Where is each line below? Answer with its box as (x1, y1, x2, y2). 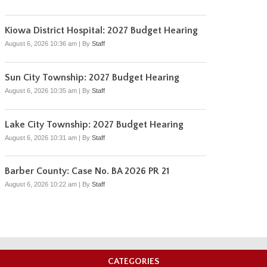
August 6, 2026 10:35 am (5, 86, 77, 94)
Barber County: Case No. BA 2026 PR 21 (5, 166, 169, 177)
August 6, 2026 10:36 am (5, 39, 77, 47)
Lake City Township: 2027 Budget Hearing (5, 119, 184, 130)
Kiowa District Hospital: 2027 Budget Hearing (5, 24, 198, 36)
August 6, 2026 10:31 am (5, 133, 77, 141)
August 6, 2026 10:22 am (5, 181, 77, 188)
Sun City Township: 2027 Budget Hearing (5, 72, 179, 83)
